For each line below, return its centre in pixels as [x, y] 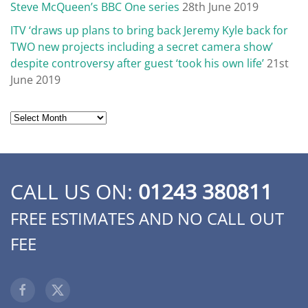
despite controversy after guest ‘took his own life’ [137, 64]
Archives [32, 117]
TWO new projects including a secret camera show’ [142, 47]
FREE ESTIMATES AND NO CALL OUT [147, 218]
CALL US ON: [74, 191]
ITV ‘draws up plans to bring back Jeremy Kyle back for [149, 31]
